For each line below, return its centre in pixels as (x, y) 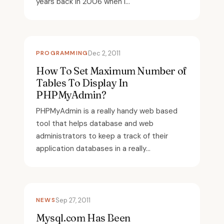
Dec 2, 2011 (104, 53)
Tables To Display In (82, 82)
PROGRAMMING (62, 53)
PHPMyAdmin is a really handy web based (107, 111)
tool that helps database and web (95, 123)
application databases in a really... (93, 148)
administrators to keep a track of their (102, 136)
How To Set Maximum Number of (111, 70)
